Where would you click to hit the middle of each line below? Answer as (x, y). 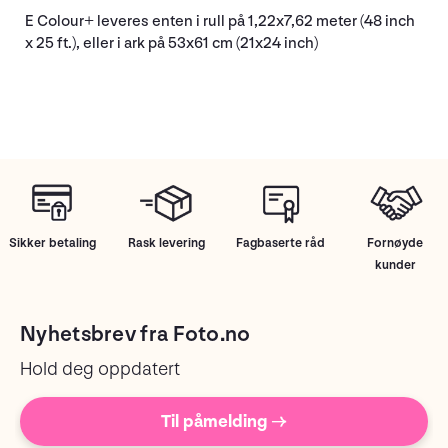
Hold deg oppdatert (100, 369)
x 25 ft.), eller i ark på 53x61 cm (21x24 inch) (171, 43)
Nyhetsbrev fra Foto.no (135, 334)
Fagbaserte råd (281, 242)
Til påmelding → (224, 421)
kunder (395, 264)
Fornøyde (395, 242)
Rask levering (167, 242)
